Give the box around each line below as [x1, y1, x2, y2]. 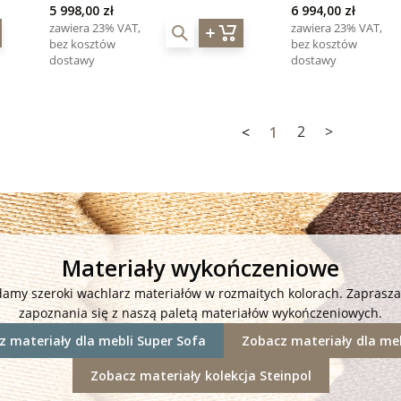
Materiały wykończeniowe [62, 252, 339, 284]
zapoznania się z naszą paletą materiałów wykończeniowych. [19, 304, 382, 322]
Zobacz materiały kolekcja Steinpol [90, 367, 311, 385]
